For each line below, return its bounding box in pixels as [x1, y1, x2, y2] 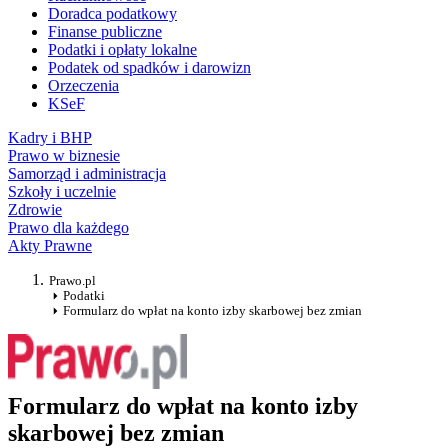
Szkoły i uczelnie [8, 183, 116, 201]
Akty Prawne [8, 237, 92, 255]
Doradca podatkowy [48, 5, 177, 23]
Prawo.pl [49, 273, 96, 289]
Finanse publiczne [48, 23, 162, 41]
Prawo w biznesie [8, 147, 120, 165]
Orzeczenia [48, 77, 119, 95]
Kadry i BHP [8, 129, 92, 147]
